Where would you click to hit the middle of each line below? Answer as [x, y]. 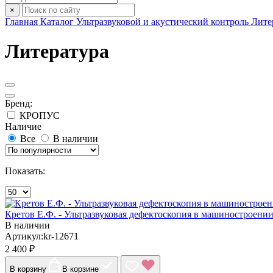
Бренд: [19, 103]
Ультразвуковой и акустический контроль [162, 22]
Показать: [25, 171]
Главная [21, 22]
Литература [57, 51]
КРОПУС [40, 115]
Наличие [23, 126]
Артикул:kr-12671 [42, 236]
